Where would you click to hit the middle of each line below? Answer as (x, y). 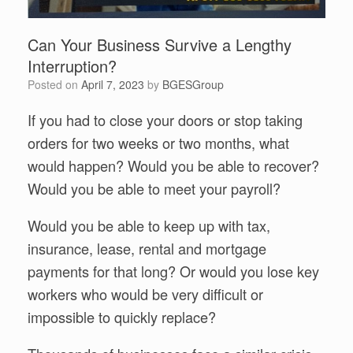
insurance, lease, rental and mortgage (147, 249)
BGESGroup (193, 84)
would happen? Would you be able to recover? (173, 165)
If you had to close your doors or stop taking (165, 119)
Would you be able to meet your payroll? (154, 188)
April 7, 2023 (113, 84)
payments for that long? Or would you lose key (173, 271)
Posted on (58, 84)
